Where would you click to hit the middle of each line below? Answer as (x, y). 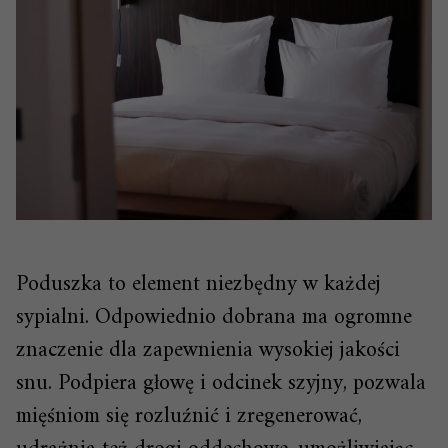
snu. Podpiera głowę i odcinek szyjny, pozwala (221, 384)
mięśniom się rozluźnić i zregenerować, (189, 417)
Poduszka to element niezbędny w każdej (198, 285)
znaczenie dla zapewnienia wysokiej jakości (208, 351)
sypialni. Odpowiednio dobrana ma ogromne (214, 318)
